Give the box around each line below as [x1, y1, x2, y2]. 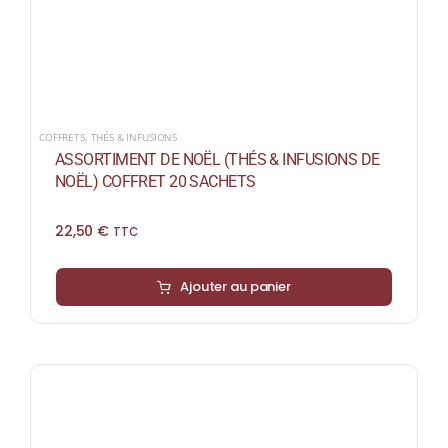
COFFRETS [38, 130, 85, 145]
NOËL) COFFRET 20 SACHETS [54, 172, 256, 192]
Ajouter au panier [180, 277, 291, 297]
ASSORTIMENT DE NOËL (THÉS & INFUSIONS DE [54, 150, 380, 170]
